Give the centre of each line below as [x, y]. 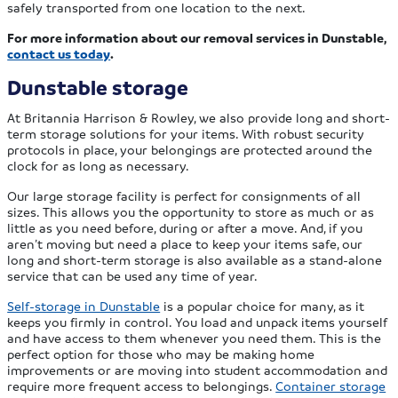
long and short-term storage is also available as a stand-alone [195, 259]
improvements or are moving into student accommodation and [198, 369]
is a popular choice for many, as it [263, 305]
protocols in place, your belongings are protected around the [190, 149]
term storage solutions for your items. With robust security [186, 133]
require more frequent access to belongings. [142, 385]
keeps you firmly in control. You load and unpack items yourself [198, 321]
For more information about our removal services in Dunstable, [197, 37]
